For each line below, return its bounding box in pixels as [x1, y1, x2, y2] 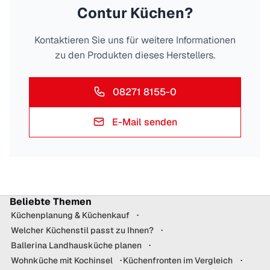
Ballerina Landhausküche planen [11, 239, 142, 251]
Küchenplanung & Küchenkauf [11, 209, 130, 221]
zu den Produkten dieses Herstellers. [55, 48, 215, 61]
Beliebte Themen [10, 195, 92, 208]
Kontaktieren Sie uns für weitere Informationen [34, 33, 236, 46]
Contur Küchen [77, 3, 184, 22]
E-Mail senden [112, 115, 177, 128]
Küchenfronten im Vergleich [123, 254, 233, 266]
